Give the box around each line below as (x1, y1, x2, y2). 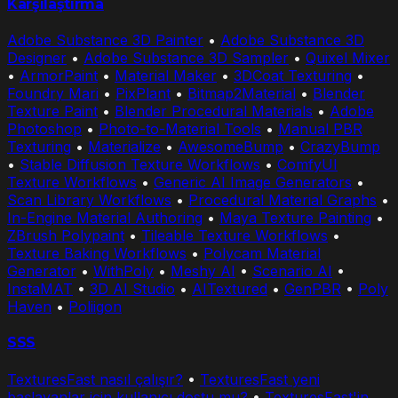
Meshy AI (171, 262, 235, 281)
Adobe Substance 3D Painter (7, 31, 203, 50)
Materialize (88, 138, 161, 156)
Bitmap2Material (187, 84, 296, 103)
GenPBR (284, 280, 341, 298)
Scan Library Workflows (7, 191, 171, 210)
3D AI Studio (90, 280, 175, 298)
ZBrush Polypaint (7, 227, 124, 245)
